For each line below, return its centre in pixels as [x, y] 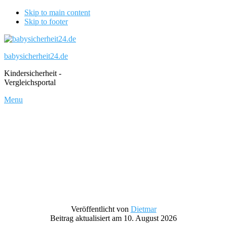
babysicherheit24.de [36, 56]
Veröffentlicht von [101, 209]
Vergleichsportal [30, 82]
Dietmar [143, 209]
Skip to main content [57, 12]
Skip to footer [46, 22]
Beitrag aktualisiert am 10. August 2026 [113, 218]
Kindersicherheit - [33, 73]
